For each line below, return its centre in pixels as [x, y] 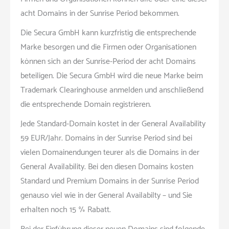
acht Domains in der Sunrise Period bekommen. [100, 13]
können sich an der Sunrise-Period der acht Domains [108, 61]
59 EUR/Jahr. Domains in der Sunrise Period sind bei [106, 138]
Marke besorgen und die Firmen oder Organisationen [108, 47]
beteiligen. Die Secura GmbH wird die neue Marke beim [112, 76]
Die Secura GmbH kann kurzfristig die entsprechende [108, 33]
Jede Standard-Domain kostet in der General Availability [113, 124]
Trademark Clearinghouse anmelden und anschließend [112, 90]
